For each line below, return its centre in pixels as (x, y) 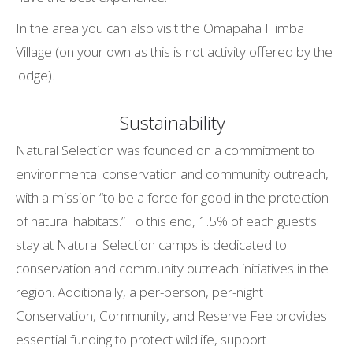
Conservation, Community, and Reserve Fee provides (171, 316)
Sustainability (173, 123)
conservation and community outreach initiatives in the (172, 268)
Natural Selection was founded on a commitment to (165, 150)
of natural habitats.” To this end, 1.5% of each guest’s (166, 221)
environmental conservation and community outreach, (172, 174)
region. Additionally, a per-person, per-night (139, 292)
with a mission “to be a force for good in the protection (172, 197)
